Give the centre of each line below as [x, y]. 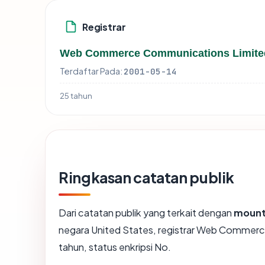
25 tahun [76, 96]
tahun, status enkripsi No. [115, 247]
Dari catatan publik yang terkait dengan [146, 213]
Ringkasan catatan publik [147, 178]
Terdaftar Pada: [91, 71]
